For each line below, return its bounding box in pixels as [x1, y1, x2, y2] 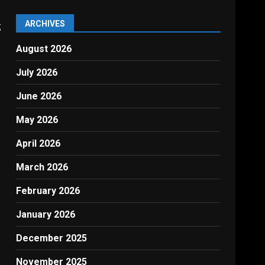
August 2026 [16, 43, 72, 55]
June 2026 [16, 91, 62, 102]
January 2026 [16, 209, 76, 221]
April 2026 [16, 138, 61, 150]
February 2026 [16, 185, 80, 197]
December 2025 [16, 232, 88, 244]
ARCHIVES [25, 19, 66, 29]
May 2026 [16, 114, 59, 126]
